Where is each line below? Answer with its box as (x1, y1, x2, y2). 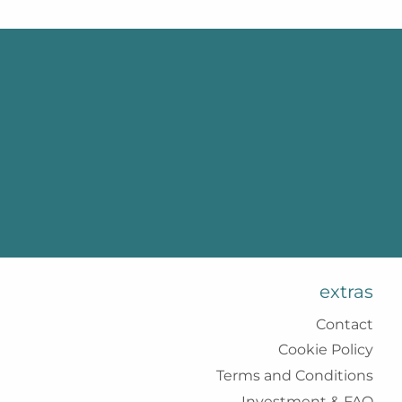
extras (319, 281, 373, 303)
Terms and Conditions (215, 367, 373, 385)
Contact (315, 315, 373, 333)
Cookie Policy (277, 341, 373, 359)
